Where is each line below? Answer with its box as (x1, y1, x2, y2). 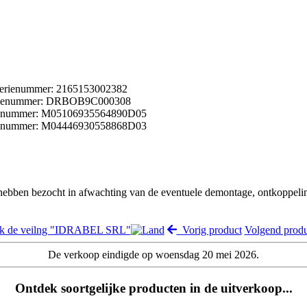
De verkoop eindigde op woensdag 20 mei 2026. (48, 248, 259, 260)
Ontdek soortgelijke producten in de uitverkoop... (14, 280, 293, 295)
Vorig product (176, 223, 242, 236)
